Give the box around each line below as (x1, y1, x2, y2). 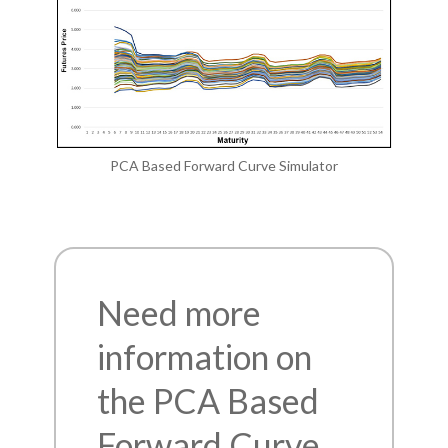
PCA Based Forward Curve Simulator (110, 157, 338, 175)
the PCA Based (97, 380, 319, 422)
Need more (97, 292, 261, 334)
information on (97, 336, 312, 378)
